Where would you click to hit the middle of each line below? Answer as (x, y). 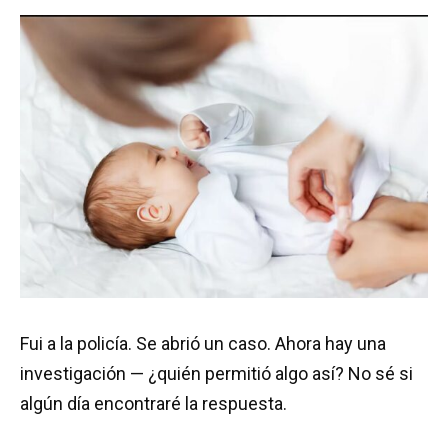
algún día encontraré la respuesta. (153, 403)
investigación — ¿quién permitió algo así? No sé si (216, 373)
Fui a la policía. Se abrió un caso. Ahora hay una (203, 343)
